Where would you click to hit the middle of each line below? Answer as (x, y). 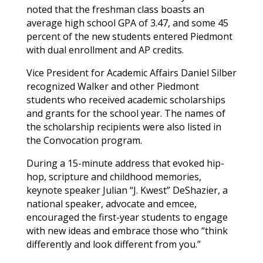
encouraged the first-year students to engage (127, 217)
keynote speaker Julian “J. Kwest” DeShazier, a (127, 190)
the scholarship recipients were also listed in (124, 127)
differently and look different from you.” (113, 244)
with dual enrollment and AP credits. (105, 50)
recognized (52, 86)
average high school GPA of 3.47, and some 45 (127, 23)
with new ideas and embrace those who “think (127, 230)
